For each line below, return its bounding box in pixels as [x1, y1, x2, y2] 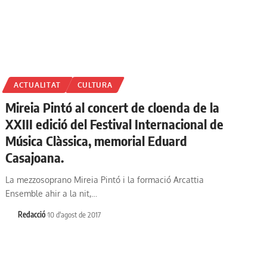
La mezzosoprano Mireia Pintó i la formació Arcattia [5, 174, 204, 185]
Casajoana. [5, 148, 64, 166]
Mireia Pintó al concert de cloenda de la [5, 98, 220, 116]
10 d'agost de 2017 [48, 209, 101, 219]
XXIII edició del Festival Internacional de [5, 115, 224, 132]
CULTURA [77, 80, 113, 89]
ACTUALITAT [14, 80, 61, 89]
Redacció [17, 209, 45, 219]
